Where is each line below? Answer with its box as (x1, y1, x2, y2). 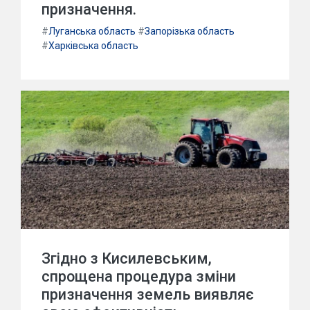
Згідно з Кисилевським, (42, 250, 212, 267)
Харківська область (48, 40, 138, 51)
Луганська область (48, 26, 136, 37)
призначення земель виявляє (42, 286, 254, 303)
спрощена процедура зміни (42, 268, 236, 285)
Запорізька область (145, 26, 235, 37)
